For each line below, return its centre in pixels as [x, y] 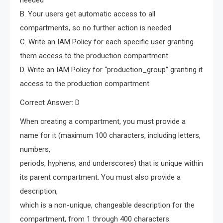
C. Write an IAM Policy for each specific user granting [107, 42]
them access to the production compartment [94, 56]
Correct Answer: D [50, 103]
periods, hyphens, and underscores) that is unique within [111, 164]
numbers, [35, 150]
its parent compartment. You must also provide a [100, 177]
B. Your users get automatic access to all [88, 14]
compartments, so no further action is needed [96, 28]
